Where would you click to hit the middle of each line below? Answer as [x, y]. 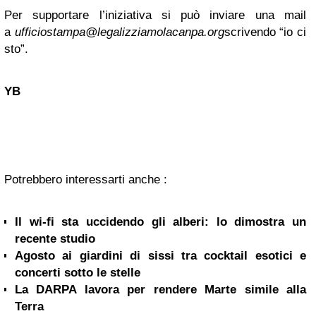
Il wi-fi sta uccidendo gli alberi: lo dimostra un [160, 222]
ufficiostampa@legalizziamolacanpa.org [119, 32]
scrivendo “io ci [265, 32]
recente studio [55, 239]
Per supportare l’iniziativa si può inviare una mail [155, 16]
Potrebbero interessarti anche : [86, 180]
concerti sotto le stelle [78, 273]
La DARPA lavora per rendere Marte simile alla [160, 290]
